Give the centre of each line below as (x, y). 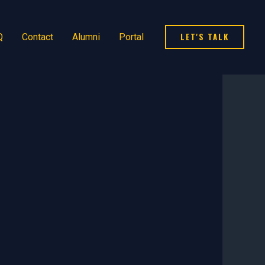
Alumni (86, 37)
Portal (131, 37)
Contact (38, 37)
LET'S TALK (205, 37)
